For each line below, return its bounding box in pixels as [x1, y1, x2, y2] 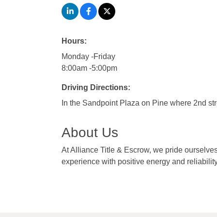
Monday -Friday [62, 52, 115, 61]
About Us [62, 125, 118, 140]
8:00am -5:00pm [62, 64, 117, 73]
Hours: [62, 37, 87, 46]
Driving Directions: [62, 83, 130, 92]
